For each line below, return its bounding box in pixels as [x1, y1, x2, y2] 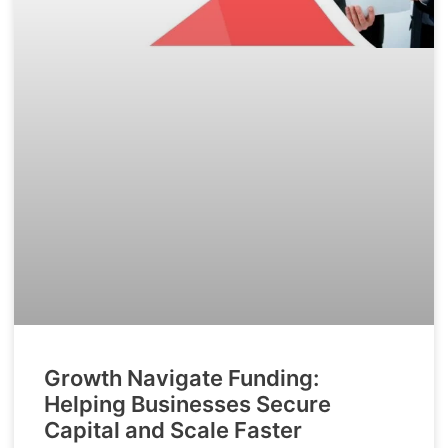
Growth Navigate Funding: [44, 365, 319, 392]
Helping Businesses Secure [44, 391, 331, 418]
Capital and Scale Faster [44, 417, 302, 444]
